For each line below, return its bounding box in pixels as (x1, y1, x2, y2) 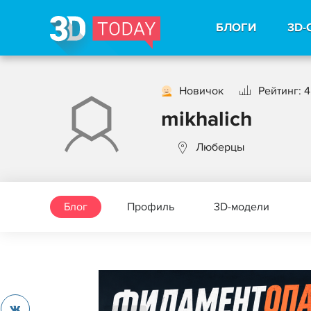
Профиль (127, 200, 174, 214)
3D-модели (214, 200, 269, 214)
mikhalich (161, 106, 252, 132)
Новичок (179, 83, 224, 98)
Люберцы (196, 140, 244, 154)
